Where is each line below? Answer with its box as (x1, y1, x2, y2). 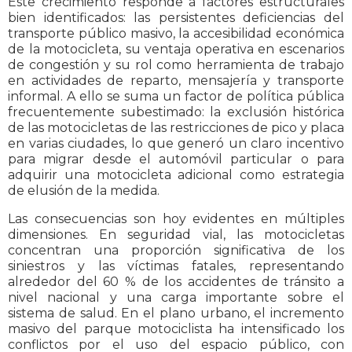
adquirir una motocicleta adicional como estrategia (8, 167, 344, 183)
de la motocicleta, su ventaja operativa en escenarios (8, 42, 344, 57)
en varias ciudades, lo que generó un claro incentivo (8, 136, 344, 152)
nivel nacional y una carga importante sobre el (8, 290, 344, 306)
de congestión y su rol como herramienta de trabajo (8, 57, 344, 73)
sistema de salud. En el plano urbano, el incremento (8, 306, 344, 321)
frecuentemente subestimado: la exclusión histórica (8, 104, 344, 120)
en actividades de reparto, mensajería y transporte (8, 73, 344, 89)
